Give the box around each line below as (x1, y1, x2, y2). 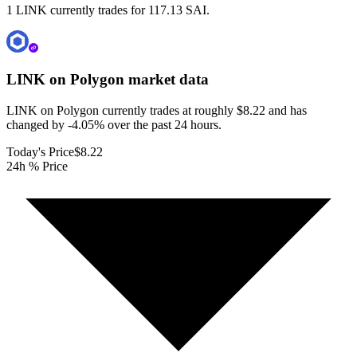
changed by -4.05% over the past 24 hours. (6, 117, 222, 131)
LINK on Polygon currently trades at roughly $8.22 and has (6, 103, 307, 117)
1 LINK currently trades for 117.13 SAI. (6, 3, 210, 18)
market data (124, 71, 209, 88)
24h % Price (6, 159, 68, 173)
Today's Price (6, 144, 74, 159)
